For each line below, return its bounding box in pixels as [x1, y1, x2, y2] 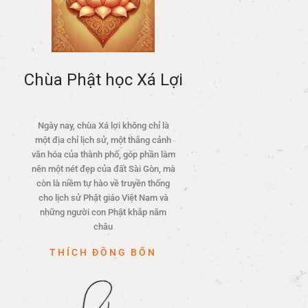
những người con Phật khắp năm [40, 207, 166, 218]
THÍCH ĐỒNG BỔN [49, 247, 157, 258]
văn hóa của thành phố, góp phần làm [31, 149, 175, 160]
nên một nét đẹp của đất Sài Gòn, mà [31, 164, 175, 175]
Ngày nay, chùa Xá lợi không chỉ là [37, 120, 169, 131]
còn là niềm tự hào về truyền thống [36, 178, 170, 189]
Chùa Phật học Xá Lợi [23, 70, 183, 90]
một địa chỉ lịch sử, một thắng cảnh [35, 135, 171, 146]
